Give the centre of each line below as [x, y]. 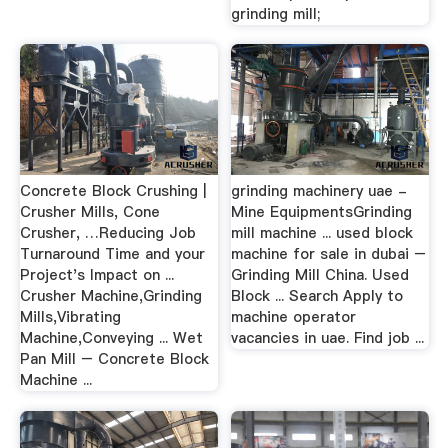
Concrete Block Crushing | [112, 191]
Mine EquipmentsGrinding [322, 212]
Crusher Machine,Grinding [110, 296]
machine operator [294, 317]
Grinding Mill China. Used [320, 275]
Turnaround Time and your [112, 254]
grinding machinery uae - [319, 191]
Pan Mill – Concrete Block [114, 359]
